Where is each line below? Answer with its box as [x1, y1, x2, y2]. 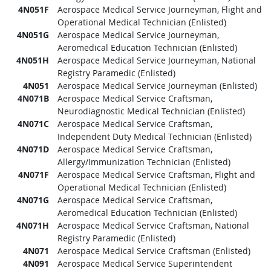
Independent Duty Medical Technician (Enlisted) [57, 131, 252, 142]
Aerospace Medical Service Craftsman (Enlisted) [57, 245, 250, 256]
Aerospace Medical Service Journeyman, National [57, 54, 256, 66]
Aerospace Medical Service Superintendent [57, 258, 232, 269]
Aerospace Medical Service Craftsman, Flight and [57, 169, 255, 180]
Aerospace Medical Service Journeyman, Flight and [57, 4, 262, 15]
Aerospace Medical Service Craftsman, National [57, 220, 249, 231]
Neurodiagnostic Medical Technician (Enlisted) [57, 105, 245, 117]
